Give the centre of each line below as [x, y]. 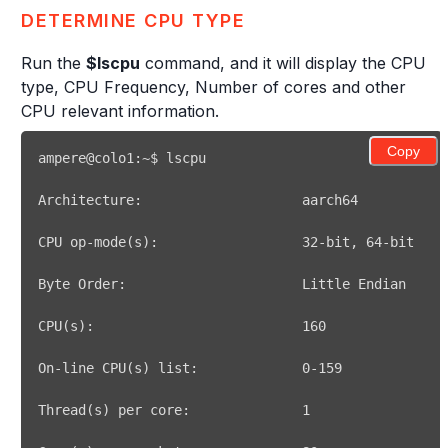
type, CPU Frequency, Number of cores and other [213, 87]
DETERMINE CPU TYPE [133, 20]
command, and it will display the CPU [283, 63]
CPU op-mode [82, 242]
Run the [53, 63]
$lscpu [113, 63]
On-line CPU [82, 368]
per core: [206, 410]
